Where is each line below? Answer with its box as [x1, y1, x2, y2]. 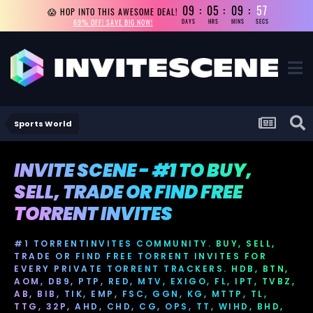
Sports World [14, 117, 72, 129]
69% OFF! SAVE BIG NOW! [73, 16, 153, 27]
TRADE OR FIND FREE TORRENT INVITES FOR [14, 249, 267, 262]
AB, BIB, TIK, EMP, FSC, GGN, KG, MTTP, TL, [14, 287, 268, 300]
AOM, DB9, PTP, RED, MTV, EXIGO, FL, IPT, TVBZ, [14, 275, 296, 287]
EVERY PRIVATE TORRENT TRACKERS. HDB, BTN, [14, 262, 289, 275]
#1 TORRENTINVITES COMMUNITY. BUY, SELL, [14, 237, 276, 249]
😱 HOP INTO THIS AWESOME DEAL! [48, 5, 178, 17]
